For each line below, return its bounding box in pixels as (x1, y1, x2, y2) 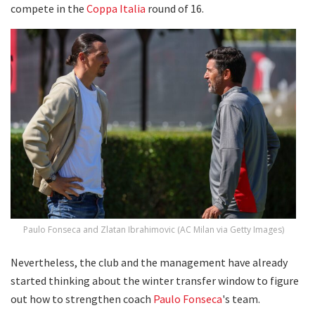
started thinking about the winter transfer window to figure (11, 274, 299, 288)
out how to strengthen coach (11, 292, 153, 307)
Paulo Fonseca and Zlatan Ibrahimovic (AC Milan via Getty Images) (22, 224, 284, 236)
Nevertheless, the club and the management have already (11, 255, 288, 270)
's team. (222, 292, 260, 307)
